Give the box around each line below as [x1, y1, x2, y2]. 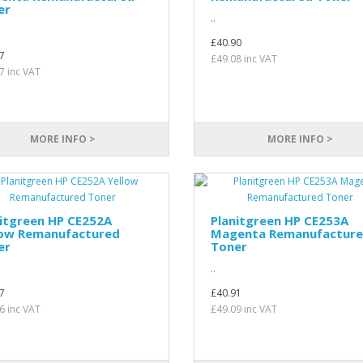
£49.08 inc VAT [210, 52, 277, 66]
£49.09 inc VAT [210, 302, 277, 316]
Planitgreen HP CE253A [210, 212, 348, 228]
